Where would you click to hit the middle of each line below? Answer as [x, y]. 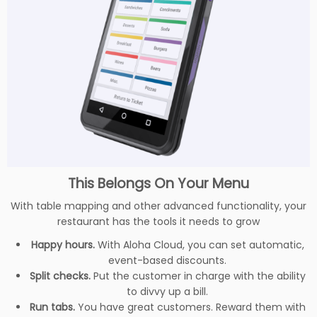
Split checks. [61, 276]
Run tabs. [53, 307]
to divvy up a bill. [167, 291]
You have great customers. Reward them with [191, 307]
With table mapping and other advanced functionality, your [158, 206]
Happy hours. [63, 244]
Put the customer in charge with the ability [199, 276]
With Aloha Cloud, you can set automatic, [199, 244]
